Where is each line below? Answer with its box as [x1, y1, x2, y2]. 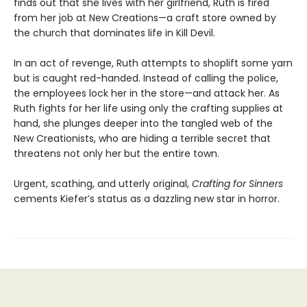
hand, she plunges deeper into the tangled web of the [14, 116, 273, 130]
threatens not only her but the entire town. [14, 146, 219, 160]
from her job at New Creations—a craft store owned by [14, 10, 276, 25]
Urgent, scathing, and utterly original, [14, 176, 192, 191]
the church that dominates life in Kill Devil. [14, 25, 215, 40]
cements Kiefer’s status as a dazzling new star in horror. [14, 191, 280, 206]
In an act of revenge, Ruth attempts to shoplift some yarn [14, 56, 293, 70]
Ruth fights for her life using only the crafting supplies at [14, 101, 283, 115]
